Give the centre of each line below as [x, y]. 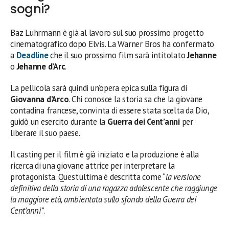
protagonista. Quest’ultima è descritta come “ [88, 177]
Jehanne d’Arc [41, 66]
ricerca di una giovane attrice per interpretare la [93, 165]
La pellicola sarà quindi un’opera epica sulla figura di [99, 88]
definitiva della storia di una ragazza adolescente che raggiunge [114, 188]
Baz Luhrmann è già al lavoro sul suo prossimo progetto [107, 32]
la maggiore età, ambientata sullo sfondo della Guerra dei [103, 199]
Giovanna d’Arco [40, 99]
